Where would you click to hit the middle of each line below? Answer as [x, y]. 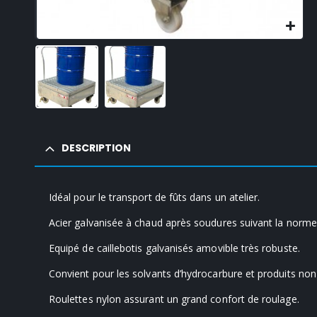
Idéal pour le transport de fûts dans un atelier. [154, 197]
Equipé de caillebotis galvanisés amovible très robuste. [174, 248]
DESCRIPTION [96, 148]
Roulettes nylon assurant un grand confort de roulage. [174, 299]
